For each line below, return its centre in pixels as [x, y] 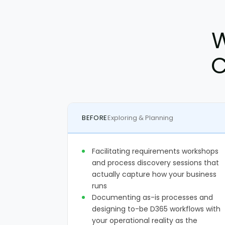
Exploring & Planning [140, 118]
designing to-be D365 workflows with [156, 209]
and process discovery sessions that [155, 163]
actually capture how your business [154, 174]
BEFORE [95, 118]
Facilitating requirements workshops [155, 151]
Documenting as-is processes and [152, 197]
